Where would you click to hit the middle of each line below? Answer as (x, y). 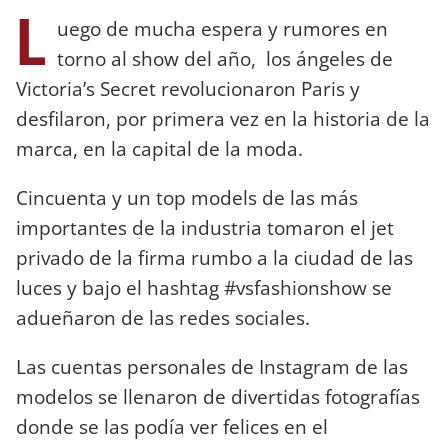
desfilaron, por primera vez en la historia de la (223, 118)
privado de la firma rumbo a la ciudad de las (214, 257)
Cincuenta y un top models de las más (187, 197)
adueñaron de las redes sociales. (163, 317)
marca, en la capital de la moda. (159, 148)
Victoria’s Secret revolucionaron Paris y (188, 88)
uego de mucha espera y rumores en (222, 28)
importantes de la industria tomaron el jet (205, 227)
